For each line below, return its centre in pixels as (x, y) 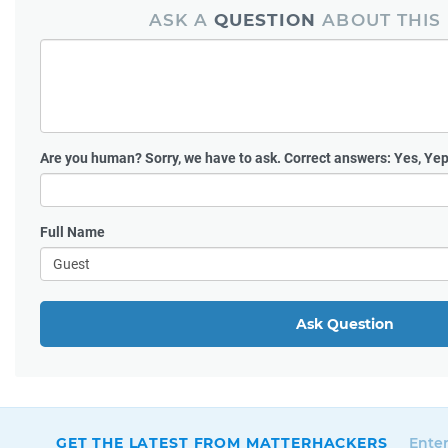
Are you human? (92, 157)
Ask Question (345, 323)
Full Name (72, 231)
